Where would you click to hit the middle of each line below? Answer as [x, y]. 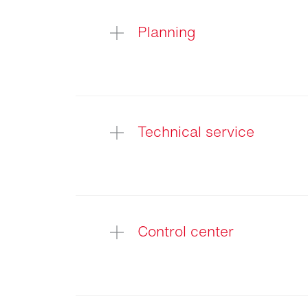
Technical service [196, 132]
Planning [167, 32]
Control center [186, 232]
